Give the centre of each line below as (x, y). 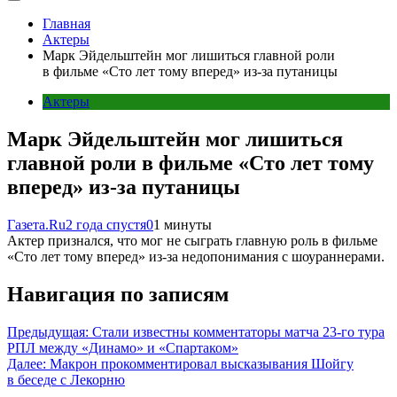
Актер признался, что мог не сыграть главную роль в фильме (192, 240)
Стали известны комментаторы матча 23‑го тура (238, 331)
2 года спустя (106, 224)
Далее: (27, 363)
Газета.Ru (36, 224)
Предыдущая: (48, 331)
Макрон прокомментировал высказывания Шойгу (202, 363)
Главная (66, 23)
